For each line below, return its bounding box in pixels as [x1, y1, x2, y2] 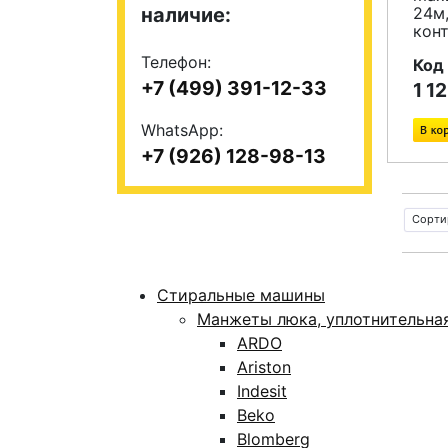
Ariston [237, 357, 291, 377]
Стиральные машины [157, 285, 325, 305]
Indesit [237, 381, 287, 401]
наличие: [141, 3, 231, 27]
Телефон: [141, 52, 211, 72]
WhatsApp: [141, 120, 223, 140]
